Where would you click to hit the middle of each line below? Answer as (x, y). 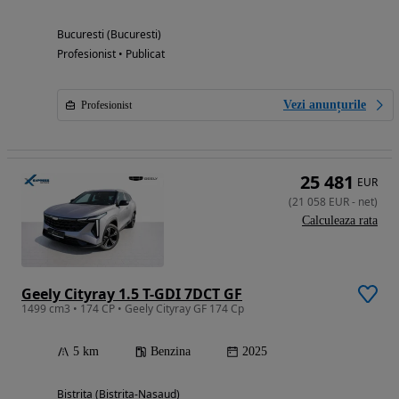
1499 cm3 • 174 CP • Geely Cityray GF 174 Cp (133, 308)
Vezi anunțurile (325, 104)
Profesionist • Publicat (111, 53)
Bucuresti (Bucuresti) (109, 34)
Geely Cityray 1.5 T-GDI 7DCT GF (132, 293)
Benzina (171, 351)
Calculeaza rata (340, 220)
